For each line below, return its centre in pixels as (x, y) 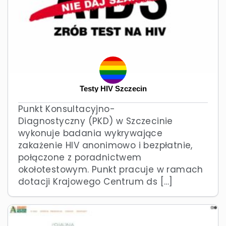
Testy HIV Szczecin (113, 89)
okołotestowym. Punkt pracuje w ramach (111, 169)
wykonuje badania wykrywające (91, 133)
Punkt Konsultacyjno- (67, 109)
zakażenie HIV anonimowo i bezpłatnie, (105, 145)
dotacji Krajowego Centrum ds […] (96, 181)
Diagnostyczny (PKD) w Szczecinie (96, 121)
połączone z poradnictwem (80, 157)
